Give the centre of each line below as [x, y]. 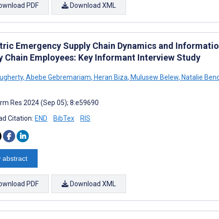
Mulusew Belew [154, 77]
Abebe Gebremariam [58, 77]
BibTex [64, 118]
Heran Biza [110, 77]
